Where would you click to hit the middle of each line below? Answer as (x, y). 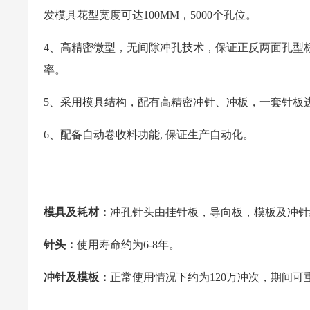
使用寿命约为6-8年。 (128, 245)
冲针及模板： (76, 277)
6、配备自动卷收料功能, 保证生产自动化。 (148, 135)
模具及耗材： (76, 212)
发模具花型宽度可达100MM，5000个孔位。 (150, 15)
